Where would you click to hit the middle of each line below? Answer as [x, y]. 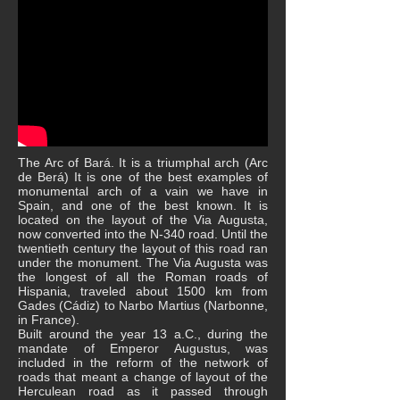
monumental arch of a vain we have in [143, 191]
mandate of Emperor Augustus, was [143, 348]
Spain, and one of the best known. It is [143, 205]
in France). [49, 320]
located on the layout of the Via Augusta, [143, 220]
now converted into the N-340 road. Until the [143, 234]
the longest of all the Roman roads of [143, 277]
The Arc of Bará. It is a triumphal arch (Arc [143, 162]
